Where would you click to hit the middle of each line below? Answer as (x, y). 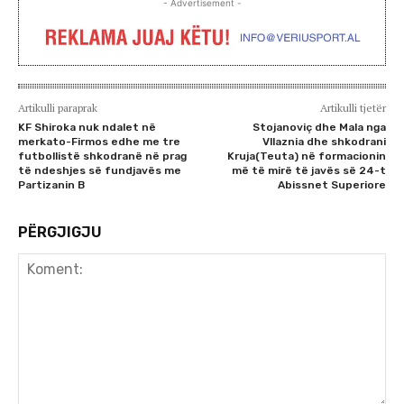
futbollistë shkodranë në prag (102, 156)
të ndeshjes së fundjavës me (100, 170)
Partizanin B (51, 184)
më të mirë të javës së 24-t (308, 170)
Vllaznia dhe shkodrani (324, 141)
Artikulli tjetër (353, 107)
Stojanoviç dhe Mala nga (319, 127)
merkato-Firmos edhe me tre (99, 141)
